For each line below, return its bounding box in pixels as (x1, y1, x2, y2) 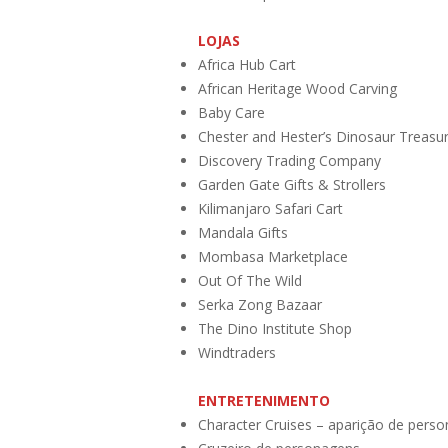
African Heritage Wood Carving (198, 78, 397, 98)
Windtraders (198, 342, 276, 362)
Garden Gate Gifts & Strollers (198, 174, 386, 194)
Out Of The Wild (198, 270, 302, 290)
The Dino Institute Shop (198, 318, 352, 338)
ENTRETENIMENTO (198, 390, 330, 410)
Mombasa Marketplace (198, 246, 348, 266)
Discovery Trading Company (198, 150, 381, 170)
